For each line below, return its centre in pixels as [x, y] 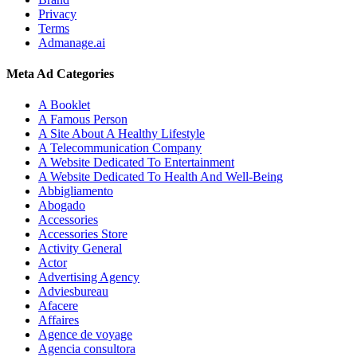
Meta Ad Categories [60, 74]
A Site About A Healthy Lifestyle [122, 134]
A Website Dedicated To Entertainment [136, 163]
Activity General [80, 249]
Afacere [58, 306]
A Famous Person [83, 120]
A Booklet [64, 105]
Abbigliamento [76, 191]
